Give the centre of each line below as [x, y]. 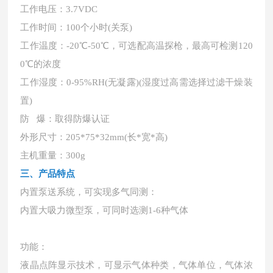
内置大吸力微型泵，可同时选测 [84, 210]
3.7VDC [82, 9]
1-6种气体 [168, 210]
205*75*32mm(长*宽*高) [117, 137]
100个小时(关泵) [99, 27]
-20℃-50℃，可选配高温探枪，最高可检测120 [159, 46]
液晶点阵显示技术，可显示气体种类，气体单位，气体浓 [136, 265]
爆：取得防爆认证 [70, 119]
